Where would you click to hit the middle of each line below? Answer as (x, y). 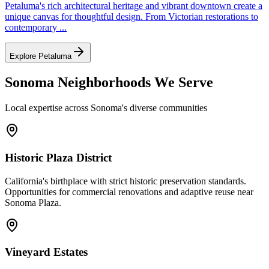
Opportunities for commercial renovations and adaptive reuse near (129, 192)
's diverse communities (165, 108)
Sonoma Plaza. (33, 202)
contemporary (32, 28)
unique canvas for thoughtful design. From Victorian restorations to (131, 17)
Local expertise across (48, 108)
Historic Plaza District (58, 157)
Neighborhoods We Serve (134, 83)
